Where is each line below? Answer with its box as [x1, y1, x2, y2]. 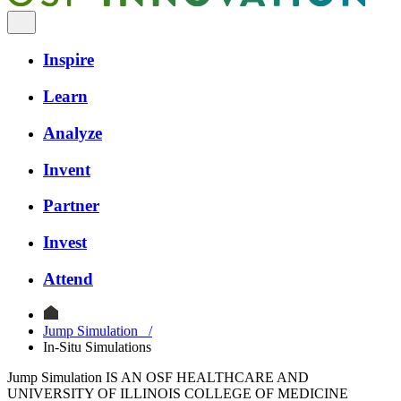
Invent [43, 159, 90, 179]
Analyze [43, 123, 102, 142]
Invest [43, 233, 87, 252]
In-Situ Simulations [43, 339, 151, 355]
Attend [43, 269, 93, 288]
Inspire [43, 50, 94, 70]
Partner [43, 196, 99, 216]
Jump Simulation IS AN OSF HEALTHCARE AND [7, 370, 309, 386]
